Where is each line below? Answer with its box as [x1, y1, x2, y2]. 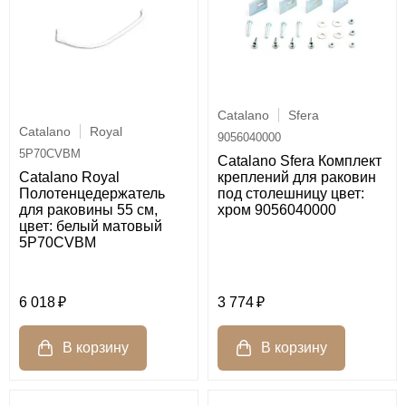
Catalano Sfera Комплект [217, 153, 382, 169]
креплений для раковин [217, 169, 376, 186]
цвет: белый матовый [19, 217, 162, 234]
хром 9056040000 [217, 202, 336, 218]
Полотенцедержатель [19, 185, 165, 201]
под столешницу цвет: [217, 186, 364, 202]
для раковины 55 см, [19, 201, 158, 217]
